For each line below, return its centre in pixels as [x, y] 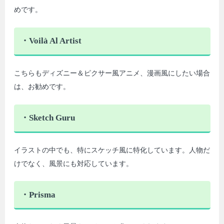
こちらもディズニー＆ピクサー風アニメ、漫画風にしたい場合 [112, 73]
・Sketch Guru [47, 117]
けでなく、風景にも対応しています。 [73, 163]
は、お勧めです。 [42, 86]
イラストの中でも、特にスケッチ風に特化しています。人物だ [112, 150]
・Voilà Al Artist [51, 41]
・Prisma [38, 194]
